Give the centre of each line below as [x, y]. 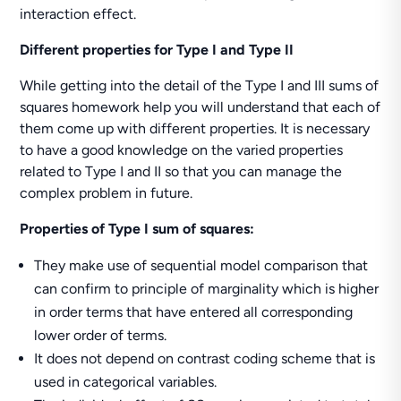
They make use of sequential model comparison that [201, 265]
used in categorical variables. [126, 382]
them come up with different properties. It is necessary [195, 128]
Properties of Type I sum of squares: [137, 229]
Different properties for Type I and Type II [157, 50]
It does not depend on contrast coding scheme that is [205, 358]
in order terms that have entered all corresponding [194, 312]
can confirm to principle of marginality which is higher [207, 289]
